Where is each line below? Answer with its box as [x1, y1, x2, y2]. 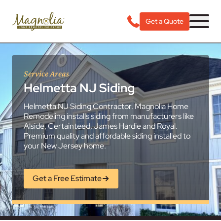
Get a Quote [146, 16, 184, 26]
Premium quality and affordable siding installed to [24, 131, 190, 141]
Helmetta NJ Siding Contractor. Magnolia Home [24, 101, 188, 111]
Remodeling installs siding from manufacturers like [24, 111, 194, 121]
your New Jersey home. [24, 141, 106, 151]
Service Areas [24, 69, 69, 78]
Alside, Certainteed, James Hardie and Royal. [24, 121, 178, 131]
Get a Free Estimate [33, 173, 102, 184]
